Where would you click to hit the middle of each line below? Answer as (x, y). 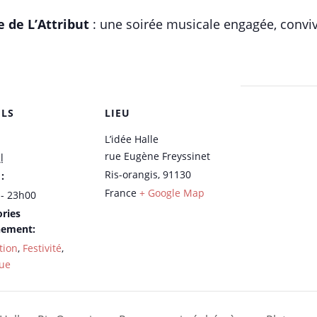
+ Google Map (172, 193)
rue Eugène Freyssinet (157, 156)
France (120, 193)
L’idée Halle (131, 139)
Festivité (42, 248)
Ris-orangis (131, 174)
